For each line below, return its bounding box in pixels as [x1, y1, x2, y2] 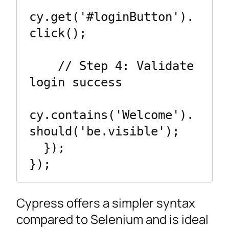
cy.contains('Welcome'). [29, 107, 194, 122]
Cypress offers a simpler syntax [16, 194, 195, 212]
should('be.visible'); [29, 124, 179, 139]
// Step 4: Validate [29, 58, 58, 73]
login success [29, 75, 122, 89]
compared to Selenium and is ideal [16, 211, 209, 228]
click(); [29, 26, 86, 40]
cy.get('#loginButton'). [29, 9, 194, 24]
